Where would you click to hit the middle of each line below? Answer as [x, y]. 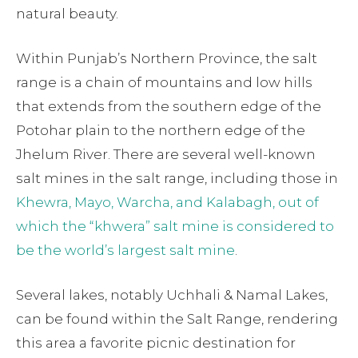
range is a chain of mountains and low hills [164, 83]
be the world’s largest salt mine [125, 251]
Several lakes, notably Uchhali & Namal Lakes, [172, 295]
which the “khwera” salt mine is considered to [175, 227]
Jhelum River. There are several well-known [166, 155]
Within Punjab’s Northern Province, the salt [167, 59]
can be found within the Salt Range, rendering [177, 319]
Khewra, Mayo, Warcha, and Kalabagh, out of [167, 203]
